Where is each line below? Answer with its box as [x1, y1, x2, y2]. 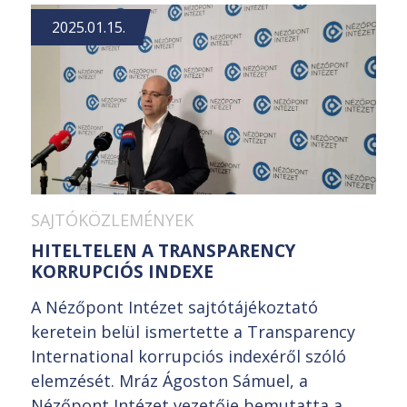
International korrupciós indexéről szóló [31, 344, 346, 367]
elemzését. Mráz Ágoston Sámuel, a [31, 369, 308, 392]
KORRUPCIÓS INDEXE [31, 259, 213, 283]
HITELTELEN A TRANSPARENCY [31, 238, 295, 263]
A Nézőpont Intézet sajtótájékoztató [31, 295, 318, 318]
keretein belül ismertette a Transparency [31, 320, 355, 342]
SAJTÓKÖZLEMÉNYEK [31, 208, 194, 231]
